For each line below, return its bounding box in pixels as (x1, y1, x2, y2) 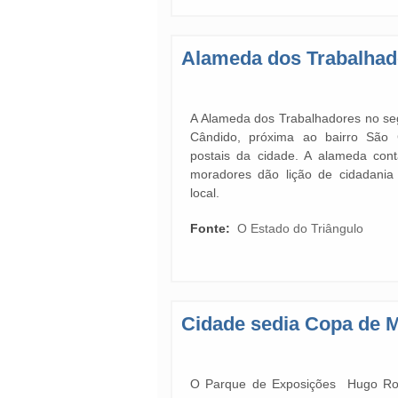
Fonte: (190, 221, 234, 235)
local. (190, 186, 223, 200)
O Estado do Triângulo (237, 221, 363, 235)
